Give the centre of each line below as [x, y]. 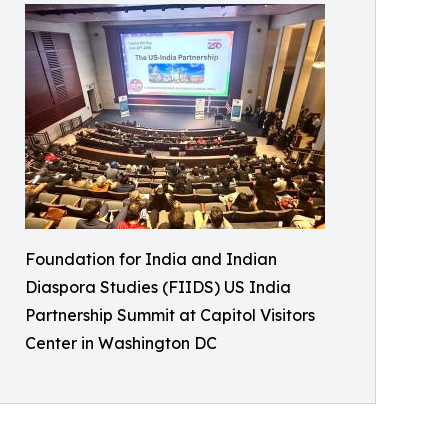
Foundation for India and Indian [151, 258]
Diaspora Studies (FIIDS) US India [158, 286]
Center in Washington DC [121, 342]
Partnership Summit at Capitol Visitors [170, 314]
